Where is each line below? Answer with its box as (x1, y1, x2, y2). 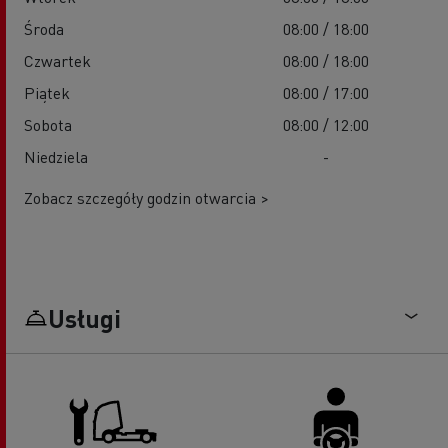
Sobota (24, 114, 72, 136)
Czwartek (24, 50, 91, 72)
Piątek (24, 82, 70, 104)
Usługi (48, 302, 121, 335)
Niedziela (24, 146, 88, 168)
